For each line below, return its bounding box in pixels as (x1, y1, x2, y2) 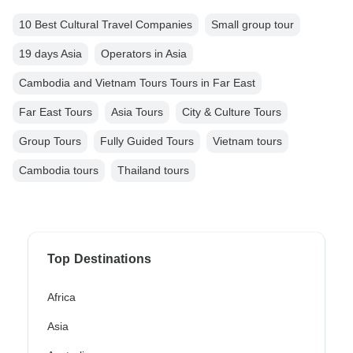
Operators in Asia (101, 47, 187, 61)
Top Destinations (47, 252, 152, 266)
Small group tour (211, 18, 294, 32)
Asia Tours (111, 106, 163, 119)
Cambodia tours (19, 164, 98, 177)
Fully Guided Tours (100, 135, 194, 148)
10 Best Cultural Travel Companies (19, 18, 192, 32)
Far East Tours (19, 106, 92, 119)
